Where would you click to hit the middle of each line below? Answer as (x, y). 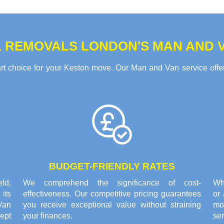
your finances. (48, 216)
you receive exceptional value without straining (112, 205)
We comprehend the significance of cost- (112, 183)
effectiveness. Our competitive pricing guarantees (112, 194)
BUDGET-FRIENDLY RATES (112, 166)
